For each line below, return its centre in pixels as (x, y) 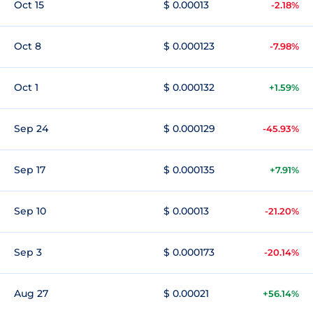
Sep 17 (30, 170)
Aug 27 (31, 293)
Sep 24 (31, 129)
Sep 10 (30, 211)
